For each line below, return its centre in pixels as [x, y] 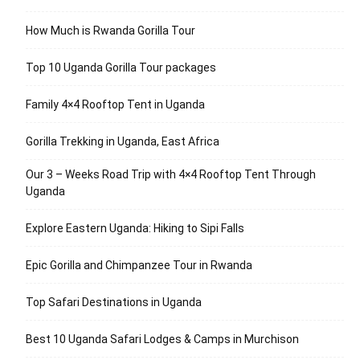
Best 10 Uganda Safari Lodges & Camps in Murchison [162, 339]
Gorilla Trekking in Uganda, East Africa [123, 141]
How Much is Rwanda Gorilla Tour [110, 31]
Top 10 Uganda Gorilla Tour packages [121, 67]
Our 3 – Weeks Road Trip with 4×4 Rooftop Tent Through [171, 174]
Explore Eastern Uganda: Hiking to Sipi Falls [135, 228]
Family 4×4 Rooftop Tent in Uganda [115, 104]
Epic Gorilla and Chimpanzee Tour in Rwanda [139, 265]
